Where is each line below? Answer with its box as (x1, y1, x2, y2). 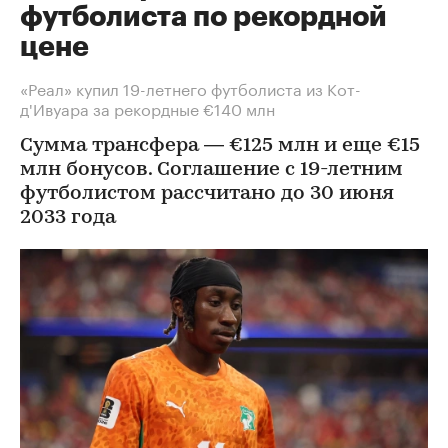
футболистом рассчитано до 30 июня (20, 183, 394, 204)
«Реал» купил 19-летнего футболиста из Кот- (20, 74, 361, 100)
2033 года (20, 207, 116, 228)
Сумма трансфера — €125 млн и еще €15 (20, 135, 420, 156)
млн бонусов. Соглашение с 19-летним (20, 159, 403, 180)
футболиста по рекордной (20, 2, 387, 31)
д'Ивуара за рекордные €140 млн (20, 94, 275, 120)
